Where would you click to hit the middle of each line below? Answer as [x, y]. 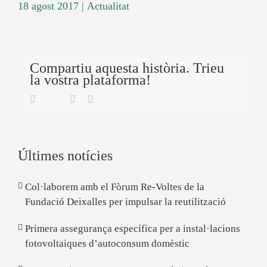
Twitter [71, 97]
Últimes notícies [65, 156]
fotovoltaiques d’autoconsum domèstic [107, 243]
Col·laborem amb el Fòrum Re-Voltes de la [115, 187]
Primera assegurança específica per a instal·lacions [133, 229]
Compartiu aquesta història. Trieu [127, 68]
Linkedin [92, 99]
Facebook [54, 99]
